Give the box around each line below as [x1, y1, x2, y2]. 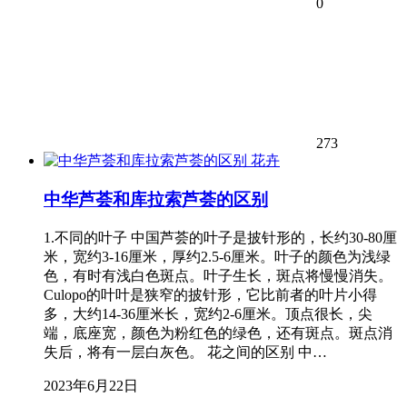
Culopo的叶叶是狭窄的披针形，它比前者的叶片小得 [44, 286, 377, 303]
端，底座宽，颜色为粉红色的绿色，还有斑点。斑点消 [44, 324, 392, 341]
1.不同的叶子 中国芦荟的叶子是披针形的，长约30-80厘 [44, 229, 397, 245]
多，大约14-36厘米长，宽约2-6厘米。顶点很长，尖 [44, 305, 372, 322]
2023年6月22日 [44, 377, 138, 393]
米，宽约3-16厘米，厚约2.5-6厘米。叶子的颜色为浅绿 [44, 248, 391, 264]
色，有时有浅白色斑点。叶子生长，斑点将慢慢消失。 [44, 267, 392, 283]
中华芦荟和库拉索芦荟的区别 [44, 189, 268, 209]
